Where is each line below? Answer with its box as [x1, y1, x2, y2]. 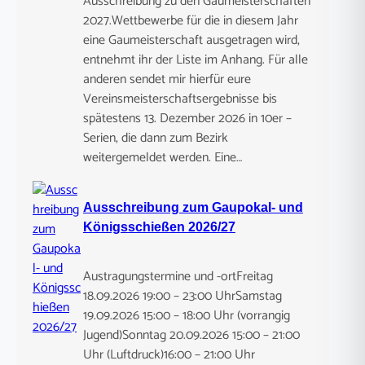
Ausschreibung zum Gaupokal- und [82, 200, 303, 215]
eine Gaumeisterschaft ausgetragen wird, [82, 29, 300, 51]
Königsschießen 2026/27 [82, 220, 235, 235]
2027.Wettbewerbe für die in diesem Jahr [82, 9, 298, 32]
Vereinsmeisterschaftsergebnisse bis [82, 87, 277, 110]
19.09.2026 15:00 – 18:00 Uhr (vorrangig [82, 305, 290, 328]
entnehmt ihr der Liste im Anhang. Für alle [82, 48, 308, 71]
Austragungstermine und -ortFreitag [82, 266, 273, 288]
